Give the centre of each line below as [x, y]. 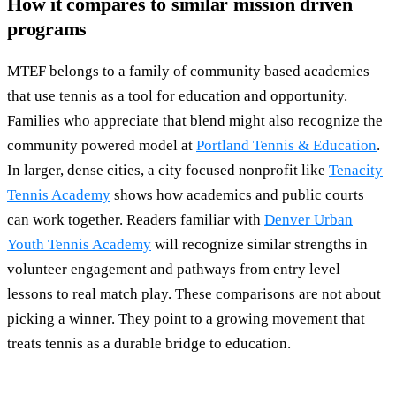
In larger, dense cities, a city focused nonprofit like [168, 170]
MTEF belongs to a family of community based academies [188, 71]
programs [47, 28]
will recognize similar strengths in [259, 244]
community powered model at [102, 145]
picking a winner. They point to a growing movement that [186, 318]
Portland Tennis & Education [286, 145]
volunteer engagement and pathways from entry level [174, 269]
